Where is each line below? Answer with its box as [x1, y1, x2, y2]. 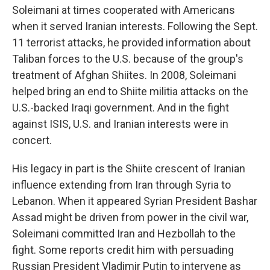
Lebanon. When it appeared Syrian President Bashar [12, 195, 257, 208]
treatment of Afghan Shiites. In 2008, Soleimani [12, 69, 236, 82]
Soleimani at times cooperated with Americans [12, 4, 235, 17]
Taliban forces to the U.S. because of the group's [12, 52, 243, 66]
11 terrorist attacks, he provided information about [12, 36, 251, 49]
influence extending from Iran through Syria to [12, 178, 231, 192]
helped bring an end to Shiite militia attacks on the [12, 85, 248, 98]
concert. [12, 134, 52, 147]
